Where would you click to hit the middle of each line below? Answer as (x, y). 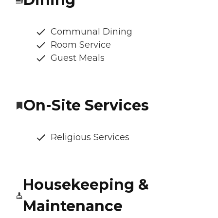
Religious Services (90, 137)
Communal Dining (91, 32)
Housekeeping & (86, 185)
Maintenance (73, 206)
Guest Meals (78, 58)
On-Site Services (86, 106)
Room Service (81, 45)
